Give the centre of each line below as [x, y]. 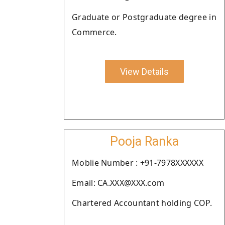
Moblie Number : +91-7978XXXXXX [138, 163]
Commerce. [94, 32]
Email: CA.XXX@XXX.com [118, 183]
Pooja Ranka [144, 141]
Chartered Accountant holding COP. [142, 203]
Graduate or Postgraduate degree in [144, 17]
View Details [144, 71]
